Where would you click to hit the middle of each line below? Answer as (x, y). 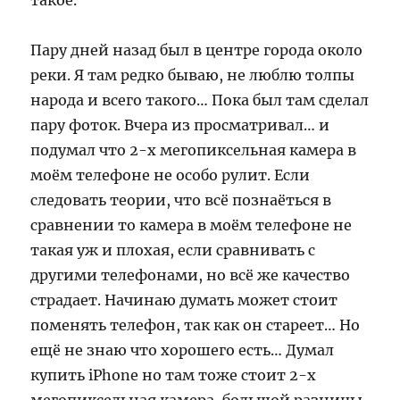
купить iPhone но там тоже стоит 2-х (174, 375)
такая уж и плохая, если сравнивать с (173, 250)
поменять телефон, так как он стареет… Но (196, 325)
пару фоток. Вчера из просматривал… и (180, 125)
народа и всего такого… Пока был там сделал (200, 100)
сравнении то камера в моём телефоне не (192, 225)
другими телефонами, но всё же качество (191, 275)
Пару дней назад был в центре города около (197, 50)
